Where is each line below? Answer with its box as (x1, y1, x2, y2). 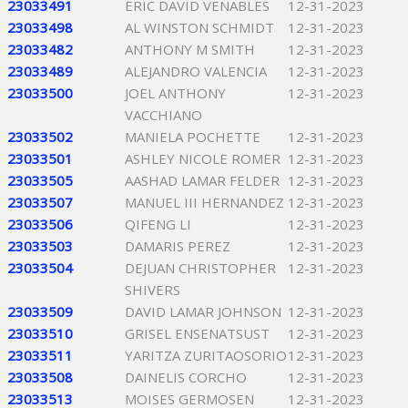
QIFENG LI (125, 215, 191, 233)
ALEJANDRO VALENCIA (125, 62, 267, 80)
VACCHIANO (125, 106, 202, 124)
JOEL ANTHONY (125, 84, 226, 102)
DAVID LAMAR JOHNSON (125, 302, 281, 321)
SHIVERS (125, 280, 180, 299)
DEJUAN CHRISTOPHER (125, 259, 276, 277)
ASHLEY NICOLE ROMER (125, 149, 280, 168)
